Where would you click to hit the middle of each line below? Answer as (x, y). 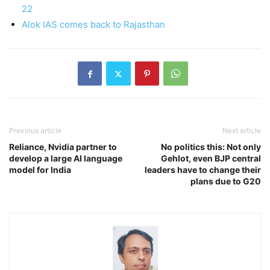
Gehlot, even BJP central (211, 159)
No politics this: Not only (211, 147)
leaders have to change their (203, 170)
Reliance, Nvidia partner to (63, 147)
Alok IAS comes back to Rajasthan (93, 25)
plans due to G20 (226, 181)
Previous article (35, 131)
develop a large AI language (66, 159)
